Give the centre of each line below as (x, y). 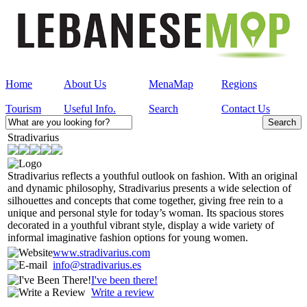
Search (163, 108)
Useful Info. (90, 108)
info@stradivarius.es (97, 265)
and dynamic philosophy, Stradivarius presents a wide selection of (149, 188)
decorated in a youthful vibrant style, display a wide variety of (141, 225)
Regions (239, 84)
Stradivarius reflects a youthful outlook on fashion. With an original (152, 175)
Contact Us (246, 108)
